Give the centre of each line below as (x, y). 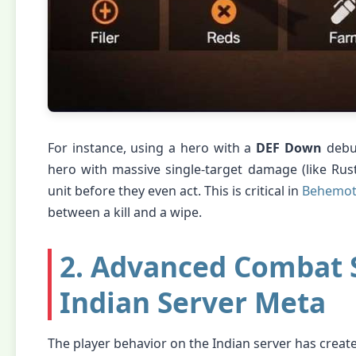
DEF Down (289, 148)
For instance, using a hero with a (152, 148)
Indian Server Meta (193, 302)
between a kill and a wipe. (125, 212)
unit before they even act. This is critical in (175, 191)
